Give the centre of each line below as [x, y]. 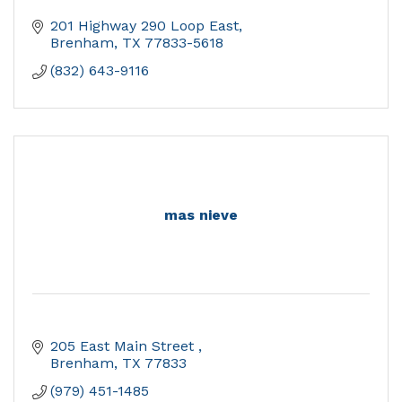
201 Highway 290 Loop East [144, 26]
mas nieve [201, 215]
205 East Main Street [124, 346]
